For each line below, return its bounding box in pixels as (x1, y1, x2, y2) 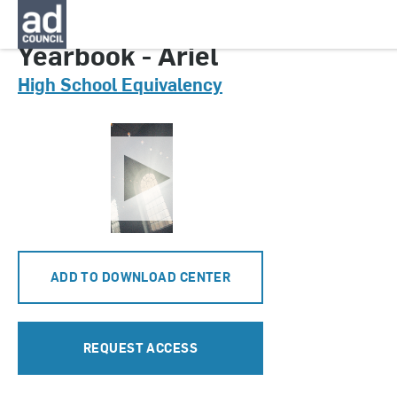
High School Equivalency (18, 72, 222, 96)
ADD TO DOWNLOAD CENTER (50, 268, 231, 285)
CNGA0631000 (18, 19, 111, 38)
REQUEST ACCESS (82, 339, 198, 356)
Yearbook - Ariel (18, 36, 219, 73)
